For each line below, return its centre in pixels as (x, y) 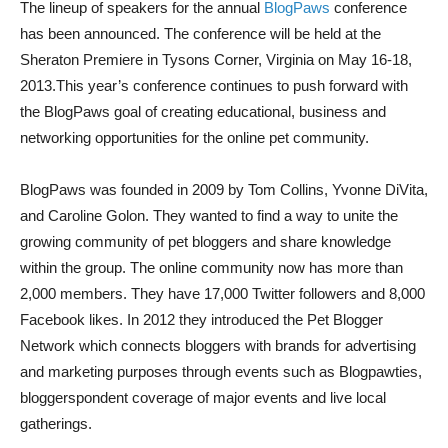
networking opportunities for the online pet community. (194, 137)
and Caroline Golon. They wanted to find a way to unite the (209, 215)
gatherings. (56, 423)
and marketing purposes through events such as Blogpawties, (221, 371)
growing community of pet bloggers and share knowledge (205, 241)
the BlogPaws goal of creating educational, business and (203, 111)
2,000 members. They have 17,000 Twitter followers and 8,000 (222, 293)
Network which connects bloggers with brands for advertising (218, 345)
